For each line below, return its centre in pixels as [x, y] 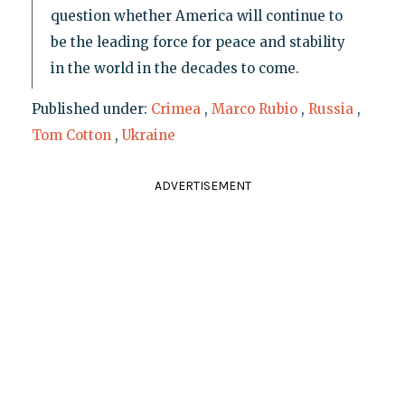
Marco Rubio [254, 109]
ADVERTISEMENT [202, 186]
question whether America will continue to [196, 16]
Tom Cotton [71, 136]
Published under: [91, 109]
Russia [330, 109]
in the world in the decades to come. [174, 69]
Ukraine [148, 136]
